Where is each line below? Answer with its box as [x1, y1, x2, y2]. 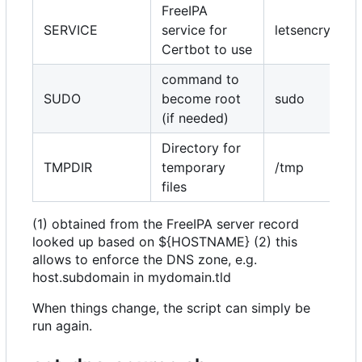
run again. [32, 318, 92, 335]
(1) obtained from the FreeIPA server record [32, 216, 299, 233]
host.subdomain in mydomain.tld [32, 269, 231, 286]
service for [162, 22, 227, 39]
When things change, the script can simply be [32, 300, 310, 317]
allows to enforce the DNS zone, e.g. [32, 251, 257, 268]
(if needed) [162, 110, 229, 127]
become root [162, 90, 241, 107]
